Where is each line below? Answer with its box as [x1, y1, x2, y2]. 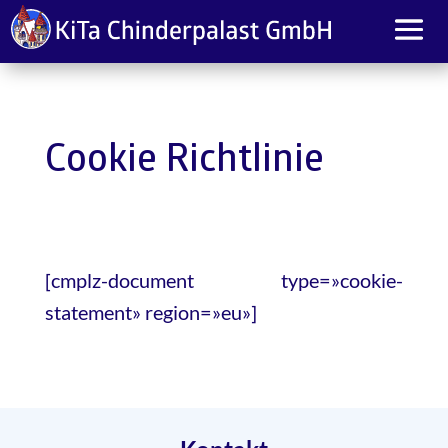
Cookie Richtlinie [44, 141, 324, 181]
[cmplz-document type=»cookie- [44, 267, 404, 292]
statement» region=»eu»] [44, 299, 257, 324]
